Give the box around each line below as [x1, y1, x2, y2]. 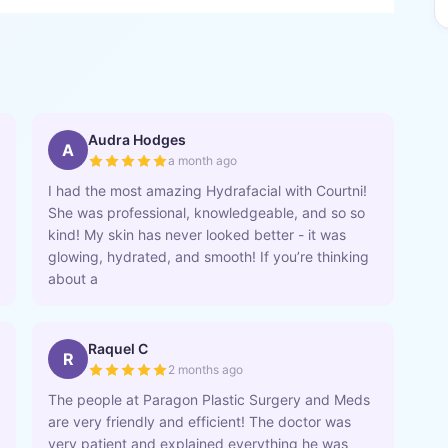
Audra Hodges [88, 131, 186, 148]
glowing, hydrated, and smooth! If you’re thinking [48, 248, 369, 265]
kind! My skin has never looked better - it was [48, 226, 346, 243]
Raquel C [88, 340, 148, 357]
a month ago [168, 153, 237, 168]
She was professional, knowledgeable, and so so [48, 204, 365, 221]
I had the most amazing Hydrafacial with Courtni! [48, 182, 367, 199]
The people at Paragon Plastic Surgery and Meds [48, 391, 370, 408]
